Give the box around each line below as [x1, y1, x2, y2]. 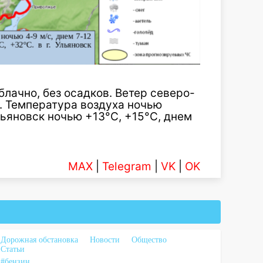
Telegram [102, 160, 151, 174]
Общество [131, 235, 167, 245]
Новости [90, 235, 120, 245]
